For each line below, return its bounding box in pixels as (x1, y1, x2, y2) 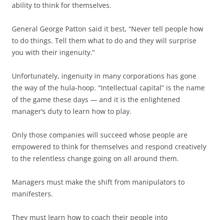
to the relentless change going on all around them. (12, 154, 179, 163)
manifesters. (12, 189, 53, 198)
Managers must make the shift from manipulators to (12, 177, 185, 187)
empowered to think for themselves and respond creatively (12, 142, 206, 151)
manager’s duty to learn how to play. (12, 107, 132, 116)
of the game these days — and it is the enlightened (12, 95, 180, 104)
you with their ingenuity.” (12, 48, 95, 57)
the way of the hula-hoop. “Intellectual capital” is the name (12, 83, 205, 92)
